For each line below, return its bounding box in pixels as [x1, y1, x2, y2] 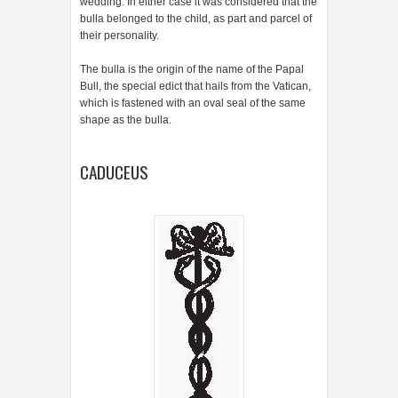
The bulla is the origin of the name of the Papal [80, 62, 304, 76]
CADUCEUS [80, 158, 148, 185]
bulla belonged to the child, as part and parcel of [80, 12, 312, 25]
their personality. [80, 28, 159, 42]
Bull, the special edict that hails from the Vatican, [80, 79, 311, 92]
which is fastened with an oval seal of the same [80, 96, 306, 109]
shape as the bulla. [80, 113, 171, 126]
